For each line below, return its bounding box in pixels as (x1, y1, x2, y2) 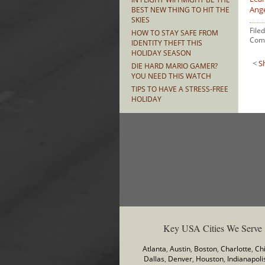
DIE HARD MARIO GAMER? (131, 61, 218, 71)
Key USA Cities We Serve (163, 222, 263, 234)
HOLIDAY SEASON (131, 48, 191, 58)
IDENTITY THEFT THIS (131, 38, 202, 48)
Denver (168, 254, 193, 264)
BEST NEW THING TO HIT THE (131, 5, 230, 15)
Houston (196, 254, 224, 264)
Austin (169, 244, 190, 254)
